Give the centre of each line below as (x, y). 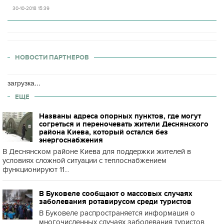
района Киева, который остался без (103, 132)
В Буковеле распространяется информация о (117, 213)
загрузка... (24, 82)
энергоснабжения (71, 140)
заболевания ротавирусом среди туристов (115, 201)
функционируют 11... (36, 169)
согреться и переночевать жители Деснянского (124, 124)
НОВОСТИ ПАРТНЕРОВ (52, 57)
